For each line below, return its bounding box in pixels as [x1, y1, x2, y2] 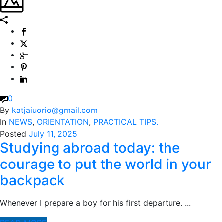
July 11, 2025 [29, 129, 77, 139]
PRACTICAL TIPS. [93, 117, 158, 127]
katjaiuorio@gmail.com [12, 105, 98, 115]
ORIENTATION [37, 117, 89, 127]
